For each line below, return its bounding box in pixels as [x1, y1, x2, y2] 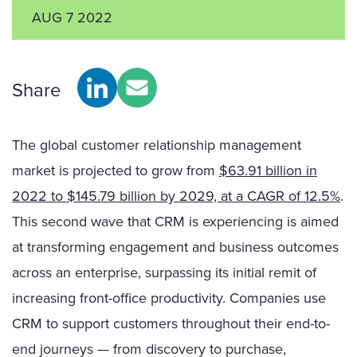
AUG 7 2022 [32, 7, 112, 28]
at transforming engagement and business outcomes [12, 237, 339, 257]
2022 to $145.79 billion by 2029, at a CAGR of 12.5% [12, 186, 340, 206]
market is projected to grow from [12, 160, 219, 181]
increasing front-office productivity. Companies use [12, 288, 326, 308]
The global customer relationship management [12, 135, 301, 155]
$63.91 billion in [219, 160, 317, 181]
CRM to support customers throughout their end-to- [12, 313, 330, 334]
